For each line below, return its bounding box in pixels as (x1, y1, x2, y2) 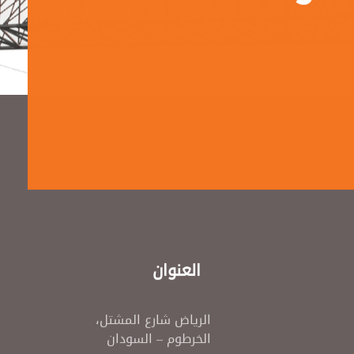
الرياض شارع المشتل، (91, 307, 211, 332)
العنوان (153, 254, 201, 285)
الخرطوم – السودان (106, 326, 211, 351)
